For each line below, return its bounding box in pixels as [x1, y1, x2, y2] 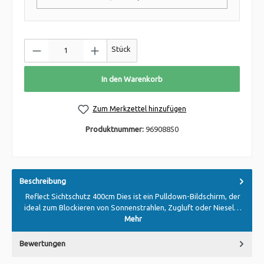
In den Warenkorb [101, 75, 163, 84]
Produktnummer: [85, 124, 146, 133]
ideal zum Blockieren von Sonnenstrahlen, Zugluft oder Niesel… [24, 203, 242, 212]
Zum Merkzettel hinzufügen [93, 104, 187, 113]
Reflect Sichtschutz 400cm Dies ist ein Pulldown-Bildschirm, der [25, 192, 240, 200]
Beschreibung [19, 176, 66, 185]
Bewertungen [19, 239, 65, 247]
